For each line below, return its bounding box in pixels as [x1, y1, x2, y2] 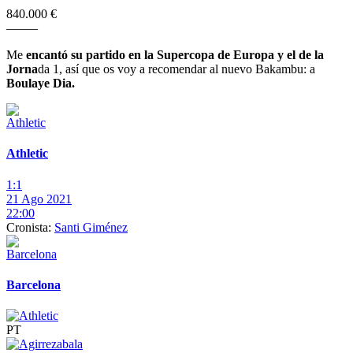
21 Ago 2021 [6, 191, 72, 206]
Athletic [6, 147, 48, 161]
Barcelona [6, 277, 61, 292]
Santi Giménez [54, 220, 128, 234]
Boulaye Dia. [6, 76, 75, 91]
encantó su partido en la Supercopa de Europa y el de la [23, 48, 324, 62]
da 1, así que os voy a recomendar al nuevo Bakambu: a [38, 62, 315, 76]
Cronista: [6, 220, 54, 234]
